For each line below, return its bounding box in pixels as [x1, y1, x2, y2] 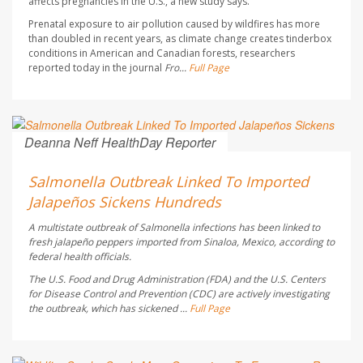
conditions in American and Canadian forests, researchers [28, 46, 295, 61]
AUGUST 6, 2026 [87, 150, 153, 162]
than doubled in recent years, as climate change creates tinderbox [28, 32, 331, 46]
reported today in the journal [28, 61, 164, 75]
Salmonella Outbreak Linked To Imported [28, 172, 309, 192]
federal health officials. [28, 250, 131, 264]
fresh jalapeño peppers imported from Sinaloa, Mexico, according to [28, 235, 335, 250]
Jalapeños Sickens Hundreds [28, 192, 221, 212]
